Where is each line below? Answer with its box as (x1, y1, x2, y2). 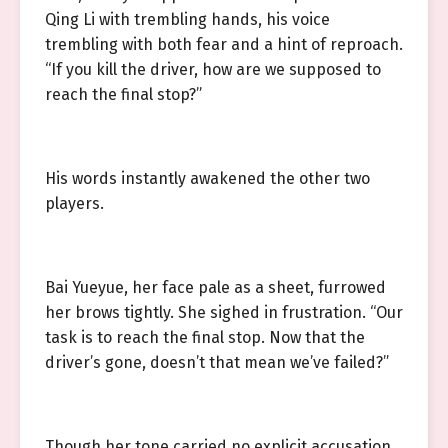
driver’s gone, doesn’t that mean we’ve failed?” (45, 353, 389, 372)
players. (45, 194, 104, 213)
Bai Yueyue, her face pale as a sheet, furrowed (45, 278, 386, 297)
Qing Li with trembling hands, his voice (45, 10, 330, 29)
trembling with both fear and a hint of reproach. (45, 35, 403, 54)
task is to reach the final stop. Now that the (45, 328, 365, 347)
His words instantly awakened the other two (45, 169, 370, 188)
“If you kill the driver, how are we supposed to (45, 60, 381, 79)
